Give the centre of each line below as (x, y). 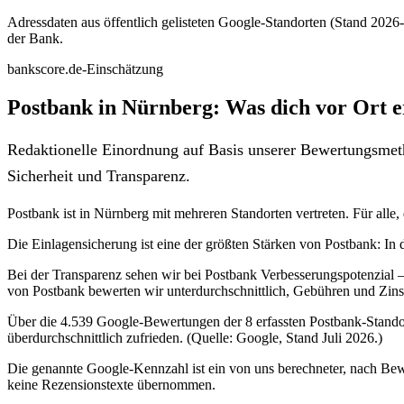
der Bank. (35, 38)
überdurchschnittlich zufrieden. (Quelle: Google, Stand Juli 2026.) (195, 338)
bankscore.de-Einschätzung (85, 69)
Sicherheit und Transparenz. (99, 176)
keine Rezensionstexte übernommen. (111, 385)
